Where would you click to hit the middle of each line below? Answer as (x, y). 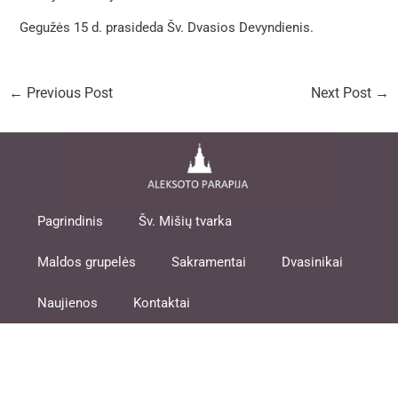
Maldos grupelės (87, 263)
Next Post (343, 94)
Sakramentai (209, 263)
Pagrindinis (71, 222)
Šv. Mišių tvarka (186, 222)
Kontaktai (162, 303)
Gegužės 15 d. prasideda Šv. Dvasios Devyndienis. (167, 28)
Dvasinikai (313, 263)
